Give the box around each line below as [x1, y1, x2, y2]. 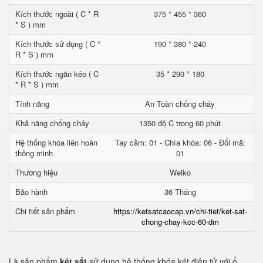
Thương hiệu [15, 167, 58, 178]
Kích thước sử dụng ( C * [15, 38, 100, 49]
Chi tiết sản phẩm [15, 205, 75, 217]
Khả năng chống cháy [15, 117, 89, 129]
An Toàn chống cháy [145, 98, 215, 109]
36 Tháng [164, 186, 196, 197]
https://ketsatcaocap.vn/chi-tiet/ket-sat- [113, 205, 247, 217]
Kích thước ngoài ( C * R [15, 8, 99, 19]
